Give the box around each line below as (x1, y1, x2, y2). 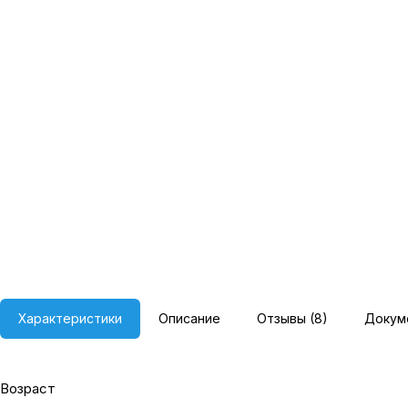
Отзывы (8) (257, 311, 328, 326)
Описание (158, 311, 220, 326)
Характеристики (18, 311, 122, 326)
